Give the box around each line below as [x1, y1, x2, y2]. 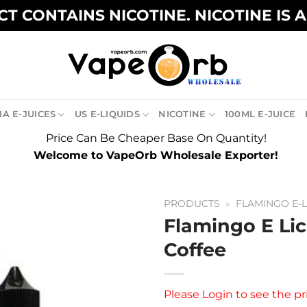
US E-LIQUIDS [74, 109, 140, 119]
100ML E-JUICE [224, 109, 296, 119]
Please [164, 287, 199, 301]
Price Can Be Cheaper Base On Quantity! [45, 132, 267, 145]
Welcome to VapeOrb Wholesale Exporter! [34, 149, 278, 162]
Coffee [164, 238, 226, 261]
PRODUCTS [164, 198, 220, 209]
